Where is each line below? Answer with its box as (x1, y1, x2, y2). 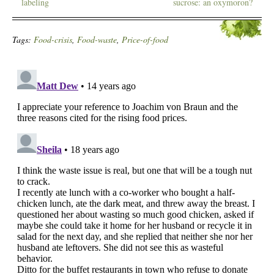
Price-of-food (122, 34, 168, 45)
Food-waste (77, 34, 117, 45)
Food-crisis (34, 34, 72, 45)
